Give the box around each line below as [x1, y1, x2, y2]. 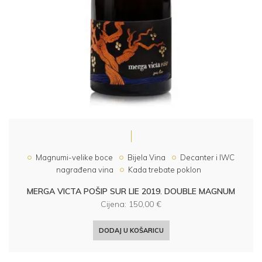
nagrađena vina [56, 164, 113, 174]
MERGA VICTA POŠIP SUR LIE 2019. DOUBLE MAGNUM [27, 185, 235, 196]
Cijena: [101, 198, 129, 209]
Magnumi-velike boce [36, 152, 113, 162]
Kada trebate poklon [128, 164, 201, 174]
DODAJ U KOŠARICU [98, 226, 164, 235]
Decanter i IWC [180, 152, 235, 162]
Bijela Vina [127, 152, 166, 162]
